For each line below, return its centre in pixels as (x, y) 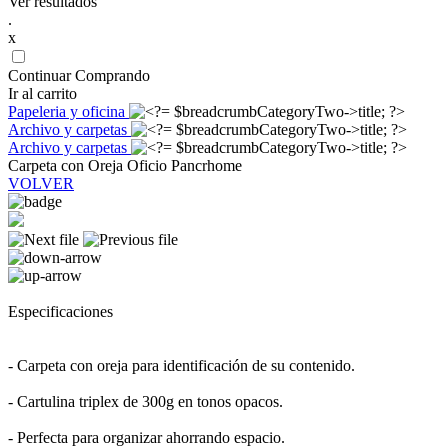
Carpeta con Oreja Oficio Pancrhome (125, 165)
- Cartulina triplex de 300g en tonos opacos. (145, 401)
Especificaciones (60, 311)
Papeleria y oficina (68, 111)
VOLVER (41, 183)
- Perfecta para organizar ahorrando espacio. (146, 437)
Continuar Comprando (79, 75)
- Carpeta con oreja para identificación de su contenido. (181, 365)
